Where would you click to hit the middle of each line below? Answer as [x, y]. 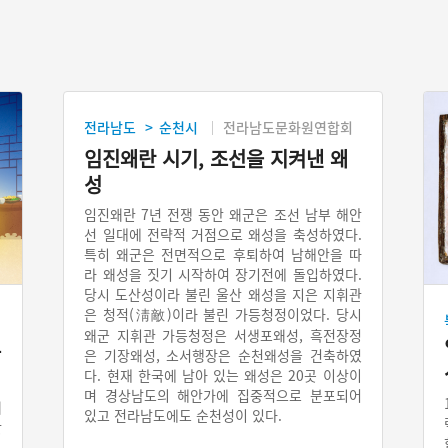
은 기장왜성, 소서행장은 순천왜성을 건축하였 [223, 355]
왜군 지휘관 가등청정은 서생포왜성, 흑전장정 [223, 335]
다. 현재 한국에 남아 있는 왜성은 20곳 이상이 [223, 375]
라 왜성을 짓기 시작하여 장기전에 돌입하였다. [223, 274]
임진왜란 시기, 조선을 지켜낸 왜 [216, 159]
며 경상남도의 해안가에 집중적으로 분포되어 [223, 395]
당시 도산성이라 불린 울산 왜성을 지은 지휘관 [223, 294]
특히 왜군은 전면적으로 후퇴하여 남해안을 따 [223, 254]
